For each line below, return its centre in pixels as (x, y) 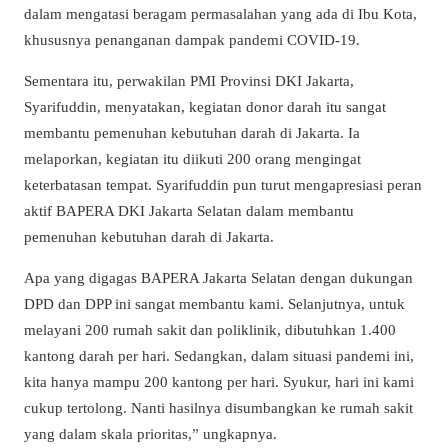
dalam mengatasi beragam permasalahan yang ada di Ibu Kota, (220, 13)
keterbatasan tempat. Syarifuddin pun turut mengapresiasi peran (223, 184)
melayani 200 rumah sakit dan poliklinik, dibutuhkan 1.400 (210, 329)
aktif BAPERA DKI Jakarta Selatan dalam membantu (189, 210)
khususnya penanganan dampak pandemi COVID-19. (192, 39)
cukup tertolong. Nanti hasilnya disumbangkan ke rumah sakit (218, 407)
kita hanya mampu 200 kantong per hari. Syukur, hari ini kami (219, 381)
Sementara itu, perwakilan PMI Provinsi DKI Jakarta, (189, 80)
